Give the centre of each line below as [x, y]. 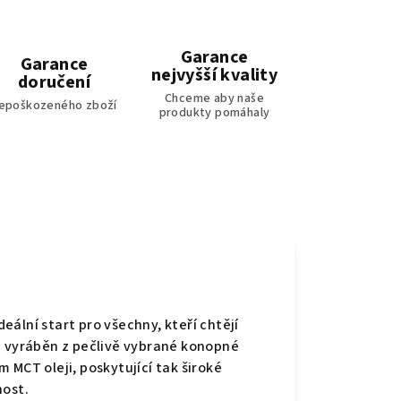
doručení [54, 83]
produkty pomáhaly [214, 113]
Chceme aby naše [214, 99]
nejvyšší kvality [214, 76]
